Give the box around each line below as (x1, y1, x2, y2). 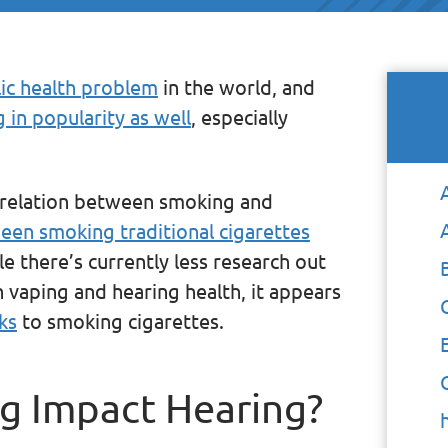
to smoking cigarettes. (16, 307, 224, 333)
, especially (190, 103, 288, 129)
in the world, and (157, 73, 315, 99)
